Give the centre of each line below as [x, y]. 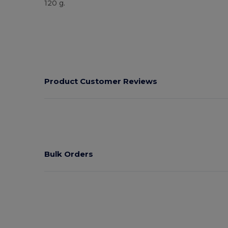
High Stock [62, 19]
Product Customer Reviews [101, 81]
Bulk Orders [69, 154]
